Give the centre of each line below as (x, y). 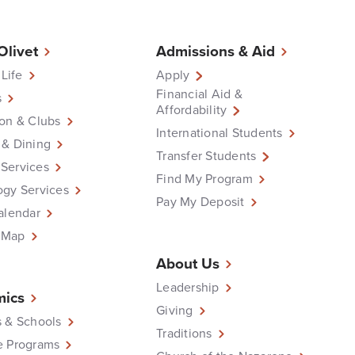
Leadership (188, 287)
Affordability (192, 109)
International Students (219, 132)
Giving (175, 310)
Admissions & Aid (216, 51)
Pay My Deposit (200, 201)
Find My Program (204, 178)
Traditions (184, 333)
